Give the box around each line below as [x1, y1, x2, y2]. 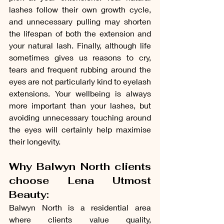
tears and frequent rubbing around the [9, 64, 151, 74]
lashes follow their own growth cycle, [9, 4, 151, 14]
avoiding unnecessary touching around [9, 112, 151, 122]
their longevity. [9, 136, 60, 146]
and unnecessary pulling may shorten [9, 16, 151, 26]
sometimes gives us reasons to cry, [9, 52, 151, 62]
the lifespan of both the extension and [9, 28, 151, 38]
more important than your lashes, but [9, 100, 151, 110]
